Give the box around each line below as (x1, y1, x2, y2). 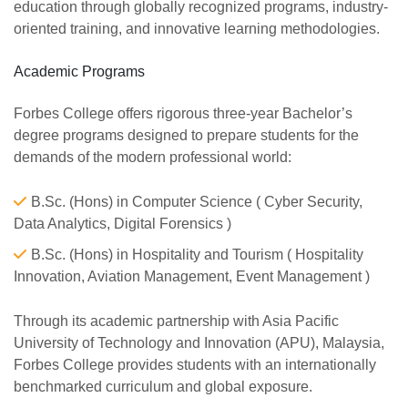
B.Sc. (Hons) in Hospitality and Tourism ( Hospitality (31, 247, 363, 262)
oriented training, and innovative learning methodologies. (14, 21, 380, 36)
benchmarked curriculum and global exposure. (14, 379, 312, 394)
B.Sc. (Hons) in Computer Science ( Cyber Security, (31, 194, 362, 209)
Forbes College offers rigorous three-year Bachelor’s (14, 106, 352, 121)
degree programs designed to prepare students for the (14, 127, 359, 143)
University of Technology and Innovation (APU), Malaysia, (14, 335, 384, 351)
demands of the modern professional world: (14, 149, 291, 165)
